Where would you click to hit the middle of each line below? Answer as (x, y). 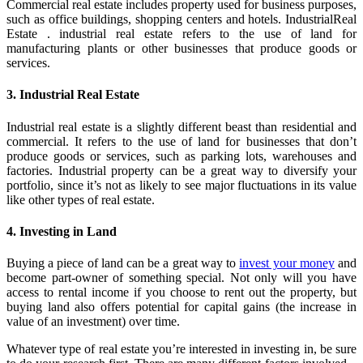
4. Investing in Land (62, 231)
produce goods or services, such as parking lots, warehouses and (181, 156)
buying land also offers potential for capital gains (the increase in (181, 307)
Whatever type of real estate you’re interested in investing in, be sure (181, 349)
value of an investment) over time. (93, 322)
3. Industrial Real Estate (73, 95)
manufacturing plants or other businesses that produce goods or (181, 49)
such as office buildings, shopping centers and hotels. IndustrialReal (181, 19)
